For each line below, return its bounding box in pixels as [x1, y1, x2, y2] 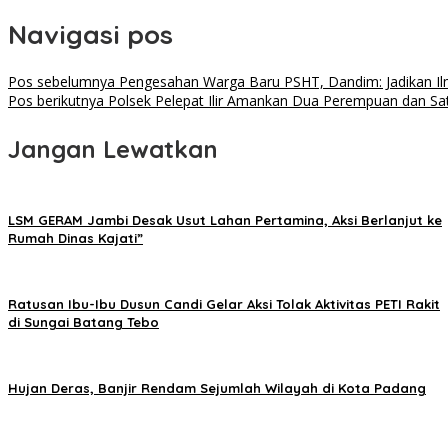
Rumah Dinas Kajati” [8, 230, 143, 247]
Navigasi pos [8, 17, 173, 51]
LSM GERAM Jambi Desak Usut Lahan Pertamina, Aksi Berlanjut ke [8, 212, 442, 229]
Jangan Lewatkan [8, 134, 218, 165]
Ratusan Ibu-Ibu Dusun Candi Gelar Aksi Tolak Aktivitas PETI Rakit [8, 296, 440, 313]
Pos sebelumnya [8, 72, 115, 92]
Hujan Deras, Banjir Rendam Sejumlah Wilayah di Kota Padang [8, 380, 426, 397]
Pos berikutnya [8, 91, 104, 111]
